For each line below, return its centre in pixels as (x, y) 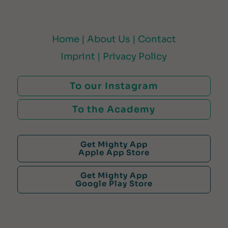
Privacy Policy (135, 56)
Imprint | (82, 56)
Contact (157, 39)
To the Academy (114, 109)
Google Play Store (114, 183)
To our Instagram (114, 86)
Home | (69, 39)
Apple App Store (114, 152)
